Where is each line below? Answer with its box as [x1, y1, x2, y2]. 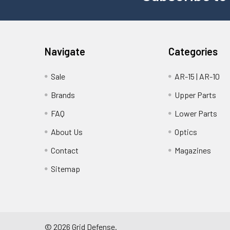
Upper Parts [175, 89, 217, 100]
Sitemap [51, 163, 80, 174]
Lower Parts [175, 108, 218, 118]
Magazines [175, 145, 212, 155]
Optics [175, 126, 198, 137]
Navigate [45, 45, 85, 57]
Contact [51, 145, 79, 155]
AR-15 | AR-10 [175, 71, 220, 81]
